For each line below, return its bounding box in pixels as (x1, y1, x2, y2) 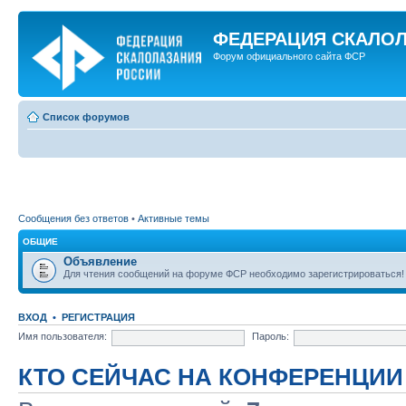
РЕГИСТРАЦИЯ (62, 311, 135, 323)
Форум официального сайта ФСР (213, 51, 366, 62)
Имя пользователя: (18, 331, 107, 343)
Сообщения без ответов (18, 212, 129, 224)
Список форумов (43, 111, 130, 122)
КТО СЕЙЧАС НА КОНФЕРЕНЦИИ (18, 363, 403, 390)
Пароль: (252, 331, 289, 343)
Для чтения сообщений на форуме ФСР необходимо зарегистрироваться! (63, 267, 404, 279)
